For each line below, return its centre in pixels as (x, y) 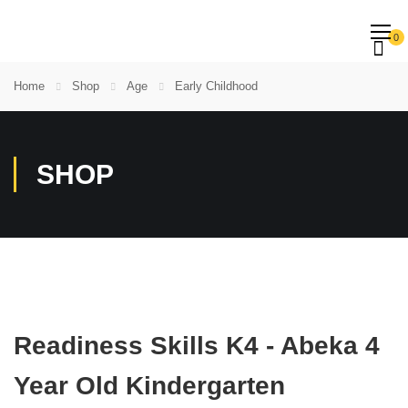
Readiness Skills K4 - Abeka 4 (197, 346)
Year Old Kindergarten (149, 386)
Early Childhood (216, 86)
